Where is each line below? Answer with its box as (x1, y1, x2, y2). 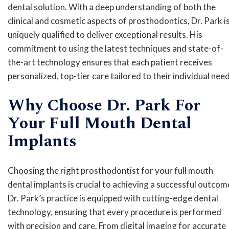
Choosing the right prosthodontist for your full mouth (8, 165, 213, 176)
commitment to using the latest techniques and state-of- (8, 43, 223, 54)
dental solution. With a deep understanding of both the (8, 2, 216, 13)
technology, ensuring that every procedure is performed (8, 207, 221, 218)
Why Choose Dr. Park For (8, 93, 200, 118)
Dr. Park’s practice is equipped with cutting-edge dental (8, 193, 218, 204)
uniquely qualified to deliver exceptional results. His (8, 29, 202, 40)
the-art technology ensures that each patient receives (8, 57, 212, 68)
